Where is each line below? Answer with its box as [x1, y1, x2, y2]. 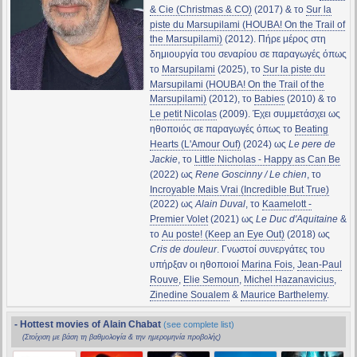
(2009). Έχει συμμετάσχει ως [216, 108, 340, 120]
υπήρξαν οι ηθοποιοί [149, 259, 241, 271]
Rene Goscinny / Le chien [194, 169, 307, 181]
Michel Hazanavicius [243, 274, 334, 286]
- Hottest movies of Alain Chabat [14, 319, 163, 331]
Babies [253, 93, 284, 105]
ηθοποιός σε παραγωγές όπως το [149, 124, 295, 135]
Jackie [149, 154, 178, 166]
